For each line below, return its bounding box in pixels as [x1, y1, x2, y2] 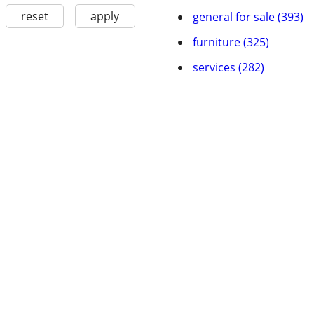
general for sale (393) [193, 9, 303, 25]
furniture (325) [193, 34, 269, 50]
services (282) [193, 60, 264, 75]
